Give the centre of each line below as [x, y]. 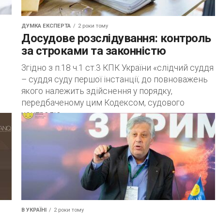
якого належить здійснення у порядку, [97, 91]
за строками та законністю [94, 51]
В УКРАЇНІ [34, 210]
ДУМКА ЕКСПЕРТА [46, 26]
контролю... [43, 114]
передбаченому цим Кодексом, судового [103, 103]
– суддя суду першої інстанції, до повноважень [115, 79]
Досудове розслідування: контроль [116, 38]
